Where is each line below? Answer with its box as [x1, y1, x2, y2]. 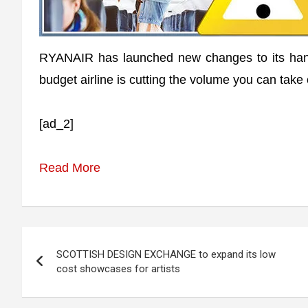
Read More [39, 161, 100, 175]
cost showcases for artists [56, 263, 180, 275]
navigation [21, 256, 122, 280]
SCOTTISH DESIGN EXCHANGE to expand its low [56, 248, 276, 261]
